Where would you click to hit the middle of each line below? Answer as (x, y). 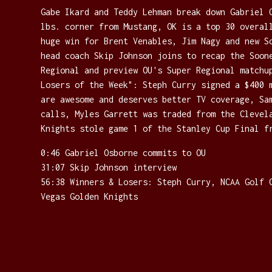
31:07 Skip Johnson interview (109, 167)
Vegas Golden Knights (90, 196)
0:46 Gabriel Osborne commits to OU (124, 152)
